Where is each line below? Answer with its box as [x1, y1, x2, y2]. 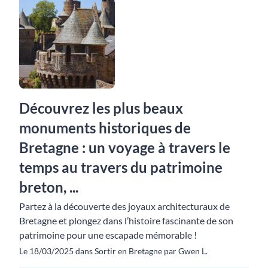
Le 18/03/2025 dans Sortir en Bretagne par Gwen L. [19, 246, 208, 256]
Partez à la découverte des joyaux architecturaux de [19, 200, 230, 212]
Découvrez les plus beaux [19, 99, 183, 117]
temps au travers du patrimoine [19, 159, 223, 176]
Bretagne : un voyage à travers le [19, 139, 230, 156]
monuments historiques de [19, 119, 191, 136]
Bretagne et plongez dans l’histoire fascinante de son [19, 215, 233, 226]
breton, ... [19, 178, 78, 196]
